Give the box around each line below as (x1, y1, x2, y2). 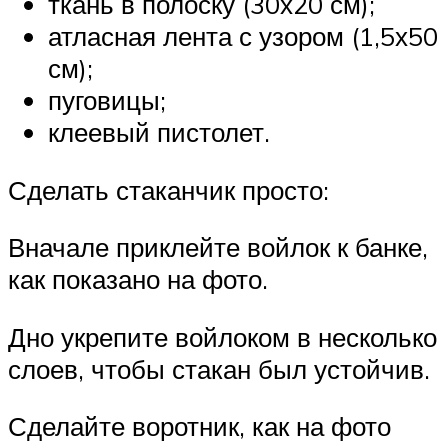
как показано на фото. (8, 263, 268, 296)
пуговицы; (48, 84, 166, 117)
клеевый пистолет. (48, 116, 270, 149)
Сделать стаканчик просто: (8, 173, 329, 206)
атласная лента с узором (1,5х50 (48, 20, 438, 53)
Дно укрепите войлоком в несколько (8, 320, 437, 353)
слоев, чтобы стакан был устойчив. (8, 352, 430, 385)
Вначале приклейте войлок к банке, (8, 231, 428, 264)
